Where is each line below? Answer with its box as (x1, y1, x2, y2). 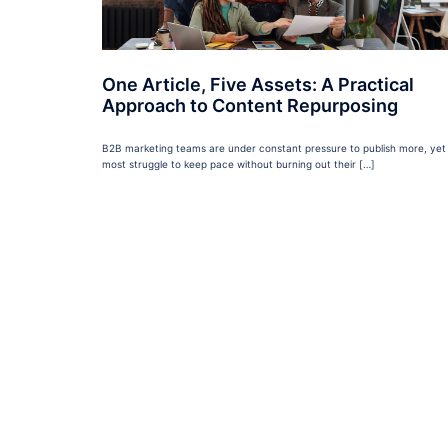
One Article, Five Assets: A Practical (102, 74, 414, 96)
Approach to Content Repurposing (102, 95, 398, 117)
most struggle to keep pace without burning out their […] (102, 158, 375, 171)
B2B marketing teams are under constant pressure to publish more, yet (102, 142, 446, 155)
